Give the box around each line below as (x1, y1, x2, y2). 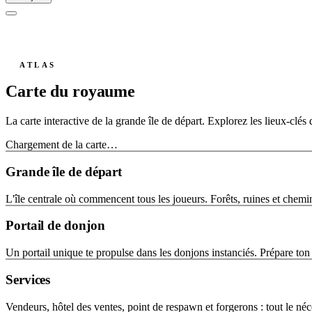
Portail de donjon (6, 218, 105, 233)
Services (6, 272, 51, 287)
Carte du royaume (6, 82, 136, 101)
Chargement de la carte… (6, 139, 118, 151)
